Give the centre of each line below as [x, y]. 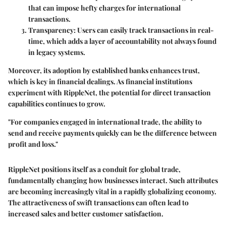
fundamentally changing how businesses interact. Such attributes [113, 180]
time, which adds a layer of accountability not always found [122, 41]
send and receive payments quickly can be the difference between [112, 133]
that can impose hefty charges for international [104, 8]
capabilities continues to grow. [57, 103]
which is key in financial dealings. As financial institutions [100, 81]
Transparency [51, 30]
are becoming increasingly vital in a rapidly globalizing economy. [112, 191]
